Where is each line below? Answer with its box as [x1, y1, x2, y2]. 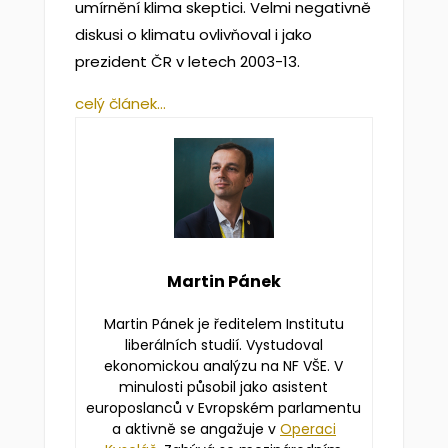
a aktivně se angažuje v [111, 419, 280, 439]
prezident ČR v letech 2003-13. [74, 51, 300, 72]
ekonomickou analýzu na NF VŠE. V [104, 356, 344, 376]
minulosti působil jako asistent [119, 377, 329, 397]
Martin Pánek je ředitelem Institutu [103, 314, 344, 334]
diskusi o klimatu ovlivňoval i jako [74, 24, 312, 45]
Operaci [279, 419, 336, 439]
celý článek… [74, 93, 166, 114]
